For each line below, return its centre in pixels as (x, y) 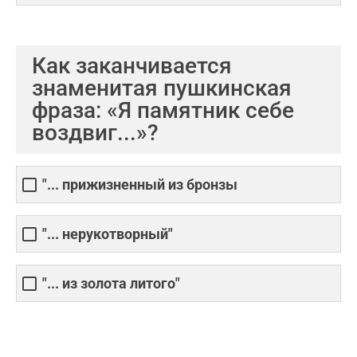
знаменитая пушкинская (162, 88)
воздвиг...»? (95, 133)
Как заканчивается (132, 66)
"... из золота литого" (111, 284)
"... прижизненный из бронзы (140, 185)
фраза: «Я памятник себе (163, 110)
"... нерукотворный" (108, 234)
